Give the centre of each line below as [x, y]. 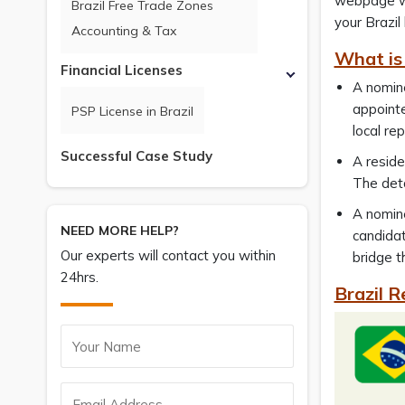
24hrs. [80, 277]
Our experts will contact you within [168, 255]
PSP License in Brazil [132, 111]
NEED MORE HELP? [120, 231]
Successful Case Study [137, 156]
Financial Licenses [122, 70]
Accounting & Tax [124, 31]
